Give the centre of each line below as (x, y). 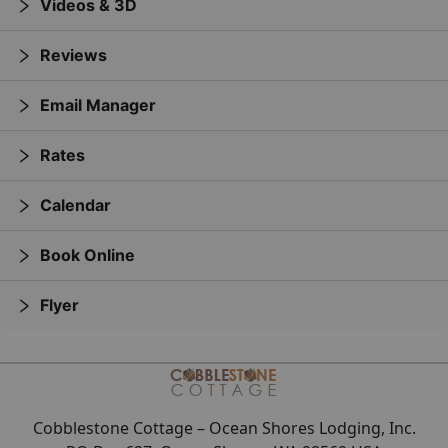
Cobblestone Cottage (114, 428)
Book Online (87, 255)
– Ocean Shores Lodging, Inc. (306, 428)
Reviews (73, 55)
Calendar (75, 205)
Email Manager (98, 105)
